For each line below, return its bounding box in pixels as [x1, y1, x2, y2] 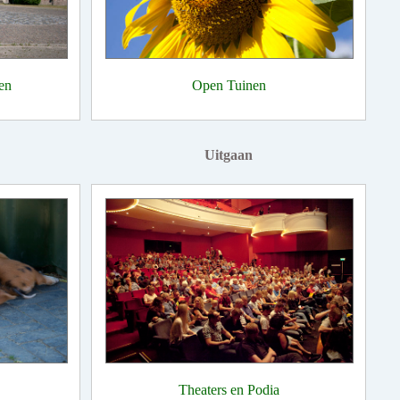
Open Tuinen [191, 78, 266, 94]
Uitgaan [204, 146, 253, 162]
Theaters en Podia [178, 382, 279, 398]
